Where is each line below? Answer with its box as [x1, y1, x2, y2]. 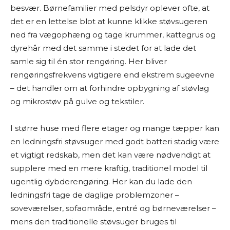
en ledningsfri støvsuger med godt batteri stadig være [10, 137, 219, 146]
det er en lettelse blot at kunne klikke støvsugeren [10, 16, 207, 26]
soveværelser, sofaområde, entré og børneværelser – [10, 203, 216, 213]
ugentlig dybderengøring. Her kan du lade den [10, 177, 192, 186]
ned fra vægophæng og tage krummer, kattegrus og [10, 30, 216, 40]
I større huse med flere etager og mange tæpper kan [10, 123, 219, 133]
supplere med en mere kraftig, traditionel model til [10, 163, 207, 173]
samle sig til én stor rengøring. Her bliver [10, 56, 167, 66]
